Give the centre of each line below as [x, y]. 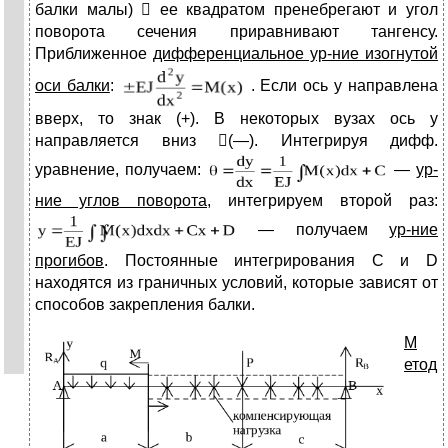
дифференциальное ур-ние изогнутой [295, 54]
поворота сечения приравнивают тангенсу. [236, 32]
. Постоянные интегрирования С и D [271, 261]
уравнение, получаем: [121, 170]
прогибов [69, 261]
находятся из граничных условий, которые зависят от [236, 283]
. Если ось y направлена [341, 85]
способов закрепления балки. [145, 305]
